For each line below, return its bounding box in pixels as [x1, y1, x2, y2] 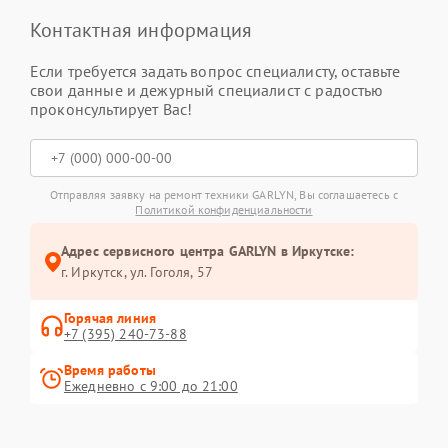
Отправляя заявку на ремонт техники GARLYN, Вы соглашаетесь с [50, 187, 398, 203]
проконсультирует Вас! [30, 99, 193, 120]
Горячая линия [64, 309, 156, 328]
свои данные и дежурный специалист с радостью [30, 80, 384, 101]
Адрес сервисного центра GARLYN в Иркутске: [61, 242, 355, 261]
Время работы [64, 361, 156, 380]
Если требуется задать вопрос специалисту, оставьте [30, 61, 401, 82]
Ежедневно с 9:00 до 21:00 [64, 377, 238, 396]
